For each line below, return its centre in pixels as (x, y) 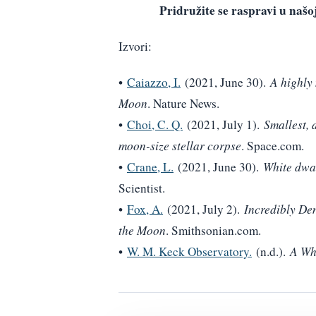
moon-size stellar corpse (180, 145)
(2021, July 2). (203, 209)
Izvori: (135, 46)
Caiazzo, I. (154, 82)
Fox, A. (145, 209)
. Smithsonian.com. (213, 230)
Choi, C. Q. (155, 124)
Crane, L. (150, 166)
